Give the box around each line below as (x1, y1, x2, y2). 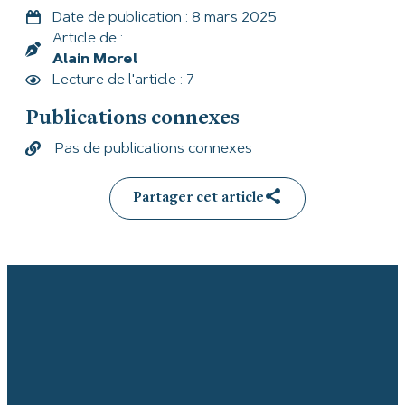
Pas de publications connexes (55, 141, 252, 156)
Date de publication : (52, 11, 188, 26)
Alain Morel (52, 52, 137, 67)
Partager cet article (132, 191, 264, 206)
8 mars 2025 (192, 11, 277, 26)
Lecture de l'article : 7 (52, 72, 194, 88)
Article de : (52, 31, 123, 46)
